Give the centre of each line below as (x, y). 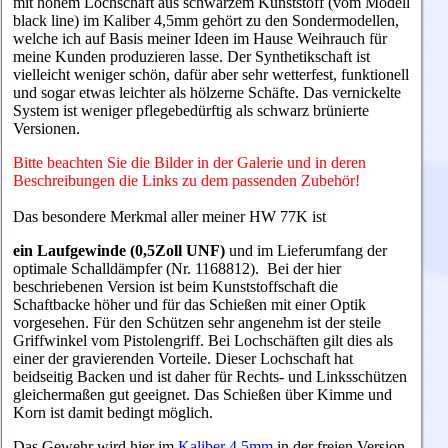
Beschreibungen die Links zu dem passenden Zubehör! (186, 181)
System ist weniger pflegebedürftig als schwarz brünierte (191, 111)
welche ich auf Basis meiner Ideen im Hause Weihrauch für (200, 39)
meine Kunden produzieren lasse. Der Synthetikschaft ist (191, 57)
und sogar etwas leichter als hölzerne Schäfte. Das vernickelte (207, 93)
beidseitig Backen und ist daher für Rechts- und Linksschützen (210, 377)
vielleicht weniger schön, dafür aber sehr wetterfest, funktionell (211, 75)
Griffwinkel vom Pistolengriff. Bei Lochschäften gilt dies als (203, 341)
